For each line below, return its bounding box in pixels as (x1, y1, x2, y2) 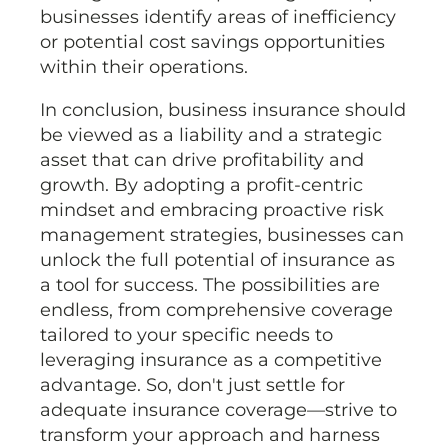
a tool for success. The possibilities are (40, 274, 380, 297)
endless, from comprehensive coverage (40, 299, 393, 322)
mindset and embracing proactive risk (40, 199, 384, 222)
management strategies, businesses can (40, 224, 404, 247)
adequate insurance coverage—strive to (40, 399, 397, 422)
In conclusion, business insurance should (40, 99, 406, 122)
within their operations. (40, 56, 248, 79)
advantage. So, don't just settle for (40, 374, 345, 397)
